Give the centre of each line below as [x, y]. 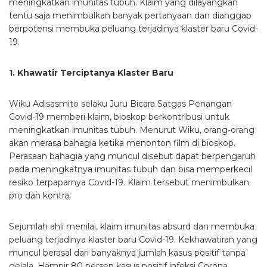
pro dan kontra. [40, 195]
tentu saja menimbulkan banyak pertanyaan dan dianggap [130, 15]
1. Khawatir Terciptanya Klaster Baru [91, 72]
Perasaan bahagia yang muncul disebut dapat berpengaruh [132, 156]
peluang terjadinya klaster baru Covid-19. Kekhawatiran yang [133, 239]
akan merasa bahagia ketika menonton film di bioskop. [122, 143]
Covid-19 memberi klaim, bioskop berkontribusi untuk [119, 117]
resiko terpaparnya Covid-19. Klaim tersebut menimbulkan [129, 182]
